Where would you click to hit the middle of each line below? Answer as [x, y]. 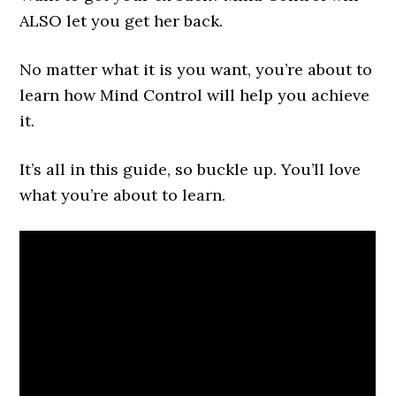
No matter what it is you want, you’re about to [196, 70]
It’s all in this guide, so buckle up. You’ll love [190, 170]
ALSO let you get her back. [122, 21]
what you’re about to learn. [123, 195]
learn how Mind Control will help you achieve [195, 95]
